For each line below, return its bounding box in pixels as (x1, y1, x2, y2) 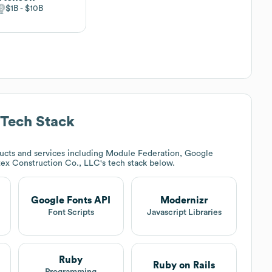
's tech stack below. (100, 158, 175, 168)
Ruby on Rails (153, 260, 216, 271)
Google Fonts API (31, 195, 111, 205)
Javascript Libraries (146, 208, 222, 217)
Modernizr (160, 195, 208, 205)
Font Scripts (47, 208, 94, 217)
